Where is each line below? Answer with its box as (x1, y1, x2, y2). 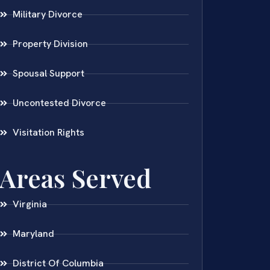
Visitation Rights (13, 126, 85, 139)
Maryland (13, 227, 55, 240)
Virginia (13, 198, 48, 211)
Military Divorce (13, 8, 83, 21)
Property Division (13, 37, 89, 51)
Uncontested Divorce (13, 96, 107, 110)
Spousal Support (13, 67, 85, 80)
